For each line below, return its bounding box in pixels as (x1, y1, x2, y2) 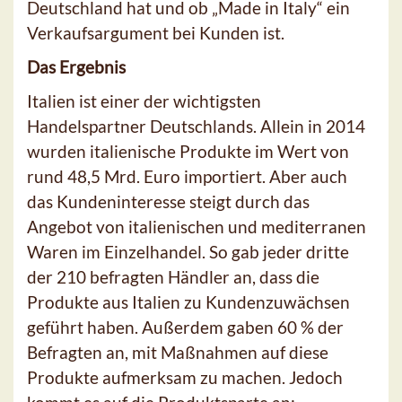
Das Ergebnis (27, 56, 129, 77)
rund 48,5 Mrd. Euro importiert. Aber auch (27, 165, 347, 187)
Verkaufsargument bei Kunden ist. (27, 22, 284, 43)
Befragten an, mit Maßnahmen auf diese (27, 341, 328, 363)
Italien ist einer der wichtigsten (27, 90, 261, 111)
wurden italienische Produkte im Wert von (27, 140, 349, 162)
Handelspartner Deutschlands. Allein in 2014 (27, 115, 365, 136)
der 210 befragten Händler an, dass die (27, 266, 319, 287)
